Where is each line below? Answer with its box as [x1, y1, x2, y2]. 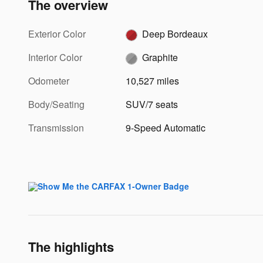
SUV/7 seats [126, 97, 178, 112]
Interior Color [28, 50, 82, 65]
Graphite [142, 50, 178, 65]
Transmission [28, 121, 84, 135]
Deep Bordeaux [142, 27, 208, 41]
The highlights [28, 237, 114, 257]
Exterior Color [28, 27, 86, 41]
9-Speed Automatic [126, 121, 206, 135]
